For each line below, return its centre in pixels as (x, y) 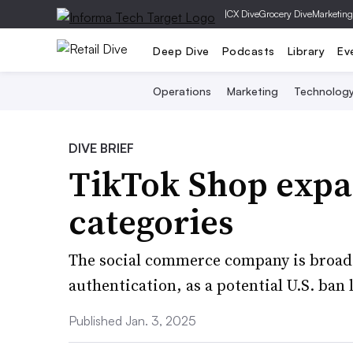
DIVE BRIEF (101, 148)
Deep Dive (181, 50)
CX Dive (243, 14)
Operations (182, 91)
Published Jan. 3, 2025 (132, 321)
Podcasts (248, 50)
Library (306, 50)
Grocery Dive (286, 14)
